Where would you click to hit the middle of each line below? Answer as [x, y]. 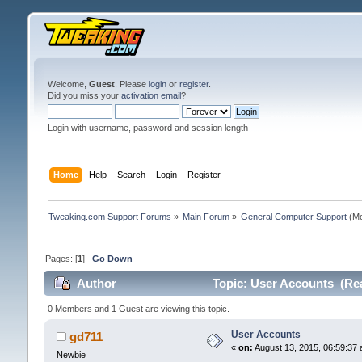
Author [97, 284]
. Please [131, 84]
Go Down [112, 258]
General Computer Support [294, 216]
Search [132, 174]
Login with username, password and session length [147, 128]
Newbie [71, 354]
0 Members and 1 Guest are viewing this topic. [138, 308]
